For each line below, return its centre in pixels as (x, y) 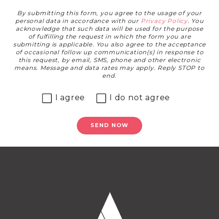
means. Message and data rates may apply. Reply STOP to (109, 68)
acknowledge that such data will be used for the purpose (109, 29)
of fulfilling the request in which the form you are (109, 37)
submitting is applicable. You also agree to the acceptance (109, 44)
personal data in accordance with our (78, 21)
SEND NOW (109, 125)
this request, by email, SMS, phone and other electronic (109, 60)
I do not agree (140, 98)
